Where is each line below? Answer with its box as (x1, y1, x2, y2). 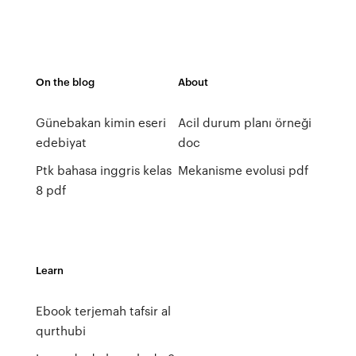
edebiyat (35, 133, 87, 151)
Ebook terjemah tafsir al (35, 302, 171, 319)
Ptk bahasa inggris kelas (35, 161, 172, 179)
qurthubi (35, 322, 86, 339)
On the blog (35, 74, 95, 89)
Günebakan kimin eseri (35, 114, 166, 131)
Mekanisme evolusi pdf (177, 161, 308, 179)
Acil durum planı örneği (177, 114, 311, 131)
